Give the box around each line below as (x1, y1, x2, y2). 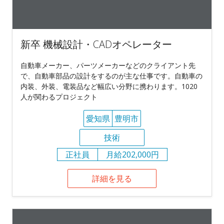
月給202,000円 (105, 148, 159, 160)
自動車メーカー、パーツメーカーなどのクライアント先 (20, 60, 195, 70)
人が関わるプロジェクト (20, 91, 97, 101)
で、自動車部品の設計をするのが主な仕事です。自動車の (20, 70, 202, 80)
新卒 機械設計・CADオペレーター (20, 37, 172, 51)
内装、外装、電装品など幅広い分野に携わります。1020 (20, 81, 197, 91)
